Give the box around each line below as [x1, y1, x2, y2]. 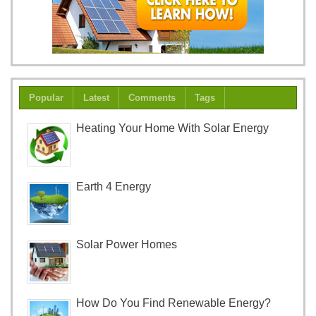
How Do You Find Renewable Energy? [76, 297, 272, 310]
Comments [128, 92, 176, 103]
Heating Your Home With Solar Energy [76, 121, 269, 134]
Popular [29, 92, 64, 103]
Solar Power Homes [76, 238, 178, 251]
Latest [83, 92, 109, 103]
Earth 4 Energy [76, 180, 152, 193]
